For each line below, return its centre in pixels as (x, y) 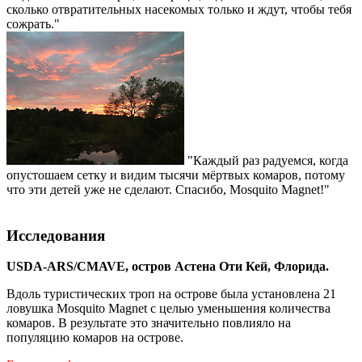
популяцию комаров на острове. (95, 338)
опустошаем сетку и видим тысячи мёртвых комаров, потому (176, 175)
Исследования (56, 235)
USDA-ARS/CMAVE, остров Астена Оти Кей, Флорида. (168, 267)
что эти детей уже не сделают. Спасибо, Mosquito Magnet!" (168, 189)
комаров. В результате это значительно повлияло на (149, 323)
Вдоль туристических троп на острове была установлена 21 (171, 294)
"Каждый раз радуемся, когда (266, 160)
